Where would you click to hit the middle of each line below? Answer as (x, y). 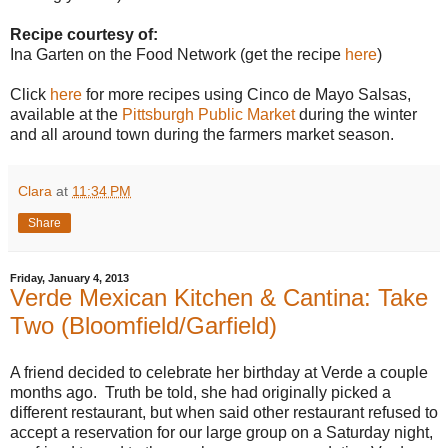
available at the (66, 114)
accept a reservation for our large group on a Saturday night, (221, 433)
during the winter (356, 114)
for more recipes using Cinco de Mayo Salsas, (246, 94)
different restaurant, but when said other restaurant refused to (224, 413)
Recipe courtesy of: (84, 34)
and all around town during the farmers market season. (202, 134)
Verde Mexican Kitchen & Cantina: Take (219, 297)
